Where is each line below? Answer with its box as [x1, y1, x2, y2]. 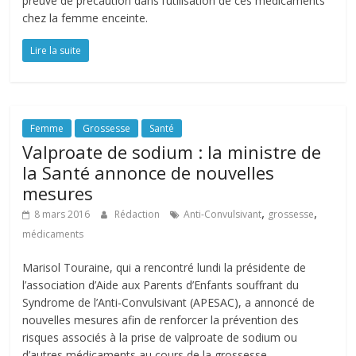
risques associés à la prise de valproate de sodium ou [22, 330, 298, 345]
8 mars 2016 [34, 207, 91, 221]
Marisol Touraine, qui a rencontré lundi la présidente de [22, 260, 307, 275]
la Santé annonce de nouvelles [22, 161, 275, 184]
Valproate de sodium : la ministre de [22, 140, 322, 164]
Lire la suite [30, 44, 82, 57]
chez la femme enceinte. [22, 10, 149, 25]
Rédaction [114, 207, 163, 221]
